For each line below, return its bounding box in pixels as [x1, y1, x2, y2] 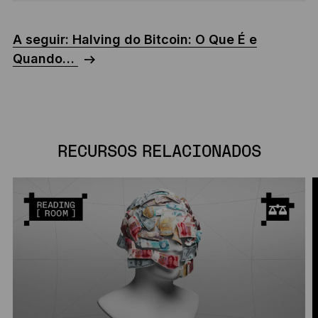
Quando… [12, 51, 78, 67]
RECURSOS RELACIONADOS [57, 143, 261, 161]
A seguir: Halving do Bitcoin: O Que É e [12, 32, 257, 48]
